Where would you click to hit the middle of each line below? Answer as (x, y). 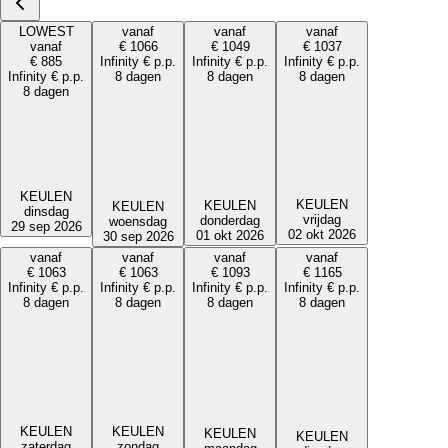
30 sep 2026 (138, 236)
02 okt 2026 (322, 235)
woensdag (138, 221)
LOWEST (46, 32)
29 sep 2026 (46, 227)
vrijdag (322, 220)
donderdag (230, 220)
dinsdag (46, 212)
